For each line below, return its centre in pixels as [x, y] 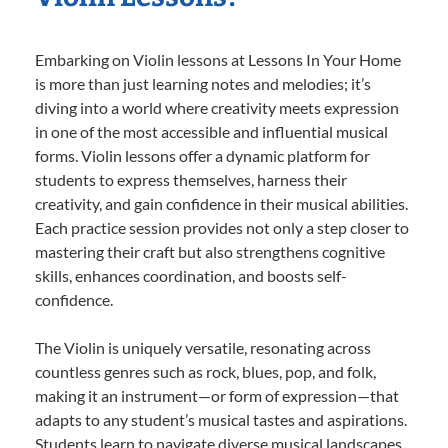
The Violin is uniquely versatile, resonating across [203, 348]
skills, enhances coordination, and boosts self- [191, 276]
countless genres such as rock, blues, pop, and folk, [205, 372]
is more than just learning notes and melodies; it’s [203, 84]
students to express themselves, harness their [191, 180]
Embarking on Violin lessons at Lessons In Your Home [218, 60]
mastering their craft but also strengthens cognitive [210, 252]
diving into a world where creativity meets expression [217, 108]
